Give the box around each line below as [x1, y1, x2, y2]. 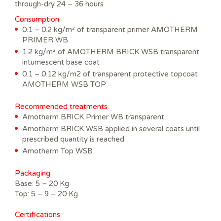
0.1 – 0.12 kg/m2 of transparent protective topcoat [22, 69, 198, 78]
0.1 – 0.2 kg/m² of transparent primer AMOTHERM [22, 25, 198, 34]
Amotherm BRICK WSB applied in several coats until [22, 124, 200, 133]
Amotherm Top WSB [22, 146, 93, 155]
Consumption [15, 14, 61, 24]
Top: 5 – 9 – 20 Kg [15, 189, 78, 198]
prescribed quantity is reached [22, 134, 124, 144]
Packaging [15, 168, 50, 178]
